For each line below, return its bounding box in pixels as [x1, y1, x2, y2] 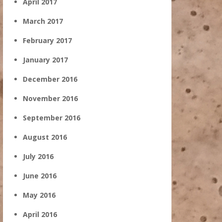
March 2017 [23, 16, 63, 26]
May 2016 [23, 190, 55, 200]
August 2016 [23, 132, 67, 142]
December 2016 [23, 74, 77, 84]
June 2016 [23, 171, 56, 180]
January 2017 [23, 55, 68, 64]
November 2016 [23, 94, 78, 103]
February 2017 [23, 36, 72, 45]
